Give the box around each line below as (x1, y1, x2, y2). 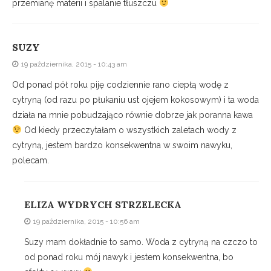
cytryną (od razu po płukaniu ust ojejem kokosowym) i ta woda (12, 95, 259, 105)
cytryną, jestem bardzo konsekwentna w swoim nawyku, (12, 140, 232, 151)
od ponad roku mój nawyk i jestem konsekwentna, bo (24, 252, 233, 263)
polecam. (12, 155, 49, 166)
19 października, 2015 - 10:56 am (33, 217, 140, 226)
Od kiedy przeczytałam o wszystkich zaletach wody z (21, 125, 237, 135)
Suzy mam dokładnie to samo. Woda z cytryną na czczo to (24, 237, 258, 247)
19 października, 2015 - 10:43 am (21, 60, 127, 69)
